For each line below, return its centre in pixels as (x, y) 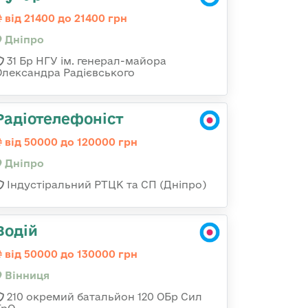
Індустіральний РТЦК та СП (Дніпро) (105, 185)
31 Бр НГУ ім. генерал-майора (85, 61)
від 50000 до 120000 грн (70, 142)
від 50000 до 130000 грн (70, 254)
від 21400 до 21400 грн (65, 18)
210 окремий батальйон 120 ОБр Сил (103, 297)
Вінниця (26, 275)
